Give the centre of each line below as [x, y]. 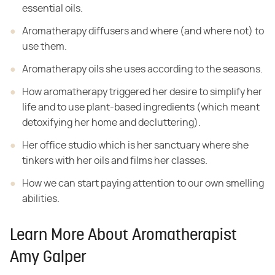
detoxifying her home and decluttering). [111, 123]
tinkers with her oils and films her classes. [115, 161]
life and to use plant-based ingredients [108, 108]
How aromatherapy [65, 92]
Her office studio [59, 146]
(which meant [227, 108]
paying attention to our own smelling [181, 184]
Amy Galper [48, 258]
